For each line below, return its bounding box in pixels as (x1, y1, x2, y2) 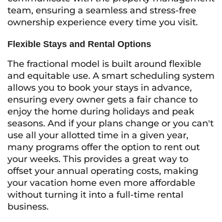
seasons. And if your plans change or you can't (7, 118, 214, 129)
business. (7, 201, 49, 212)
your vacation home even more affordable (7, 177, 195, 188)
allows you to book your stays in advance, (7, 82, 192, 93)
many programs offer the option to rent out (7, 142, 200, 153)
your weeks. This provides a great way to (7, 154, 188, 165)
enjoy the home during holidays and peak (7, 106, 194, 117)
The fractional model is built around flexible (7, 58, 201, 69)
